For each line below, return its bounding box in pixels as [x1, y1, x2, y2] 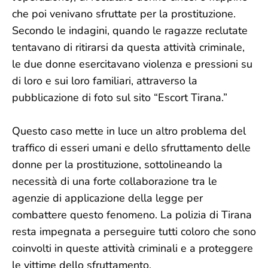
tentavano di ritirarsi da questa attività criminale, [12, 40, 245, 54]
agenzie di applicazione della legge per [12, 191, 203, 205]
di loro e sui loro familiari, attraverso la [12, 74, 197, 88]
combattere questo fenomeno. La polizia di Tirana [12, 208, 252, 222]
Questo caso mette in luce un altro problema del [12, 124, 246, 138]
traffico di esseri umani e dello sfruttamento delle [12, 141, 251, 155]
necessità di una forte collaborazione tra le [12, 174, 217, 188]
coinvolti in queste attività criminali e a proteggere [12, 241, 253, 255]
